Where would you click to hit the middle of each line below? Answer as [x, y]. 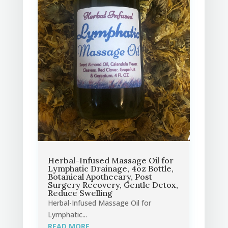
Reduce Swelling [80, 193]
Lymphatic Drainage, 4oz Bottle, [110, 169]
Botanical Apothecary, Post [100, 177]
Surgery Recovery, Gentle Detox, [113, 185]
